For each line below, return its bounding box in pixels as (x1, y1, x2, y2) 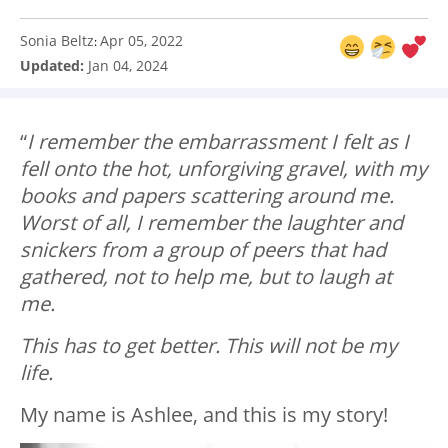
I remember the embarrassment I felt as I (27, 128, 409, 156)
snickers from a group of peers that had (20, 236, 386, 264)
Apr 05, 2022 (100, 31, 183, 51)
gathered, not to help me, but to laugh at (20, 263, 392, 291)
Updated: (20, 56, 88, 76)
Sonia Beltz (20, 31, 94, 51)
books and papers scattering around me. (20, 182, 394, 210)
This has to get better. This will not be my (20, 332, 397, 360)
